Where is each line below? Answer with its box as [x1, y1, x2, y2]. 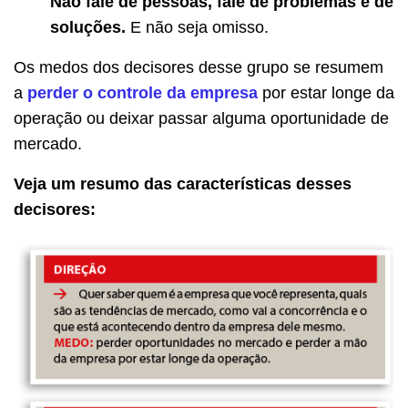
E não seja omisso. [126, 17, 269, 36]
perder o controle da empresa [27, 83, 258, 102]
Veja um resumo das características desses [14, 174, 352, 193]
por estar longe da [258, 83, 394, 102]
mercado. [14, 134, 82, 153]
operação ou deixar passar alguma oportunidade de [14, 108, 389, 127]
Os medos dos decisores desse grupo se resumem [14, 57, 383, 76]
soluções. [50, 17, 126, 36]
